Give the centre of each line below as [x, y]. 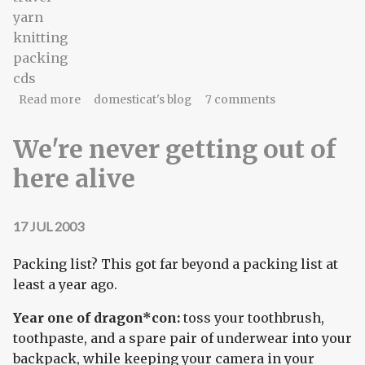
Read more [49, 99]
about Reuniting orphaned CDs [167, 99]
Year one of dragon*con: [97, 318]
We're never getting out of [174, 150]
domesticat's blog [143, 99]
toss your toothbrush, [252, 318]
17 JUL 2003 [48, 226]
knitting [40, 37]
